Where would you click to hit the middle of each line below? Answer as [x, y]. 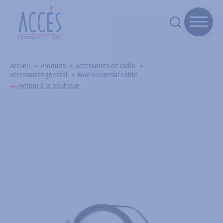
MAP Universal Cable [108, 75]
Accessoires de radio [106, 66]
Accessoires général [39, 75]
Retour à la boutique [49, 86]
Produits [53, 66]
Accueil [20, 66]
